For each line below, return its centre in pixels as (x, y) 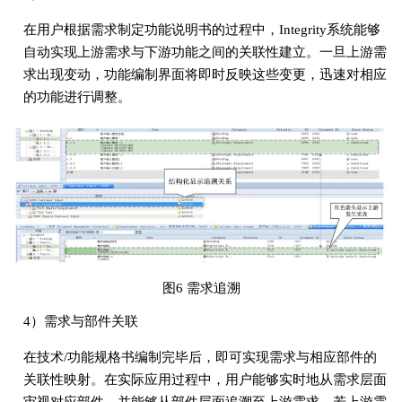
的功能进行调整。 (77, 96)
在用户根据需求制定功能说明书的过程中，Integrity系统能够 (201, 29)
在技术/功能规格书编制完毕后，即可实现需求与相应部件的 (200, 357)
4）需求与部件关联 (80, 321)
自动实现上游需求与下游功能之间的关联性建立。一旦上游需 (205, 52)
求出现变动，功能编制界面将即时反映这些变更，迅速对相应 (205, 74)
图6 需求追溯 (201, 288)
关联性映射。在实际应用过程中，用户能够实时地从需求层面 (205, 379)
